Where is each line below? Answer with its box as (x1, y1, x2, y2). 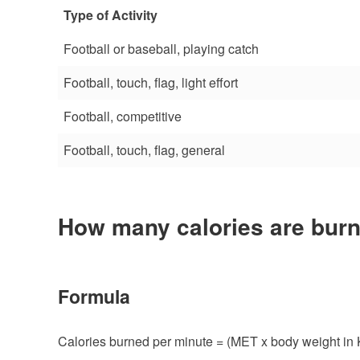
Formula (58, 282, 130, 309)
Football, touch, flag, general (63, 140, 225, 159)
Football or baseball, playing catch (63, 39, 259, 58)
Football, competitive (63, 106, 182, 125)
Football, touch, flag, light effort (63, 72, 238, 92)
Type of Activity (63, 5, 157, 24)
